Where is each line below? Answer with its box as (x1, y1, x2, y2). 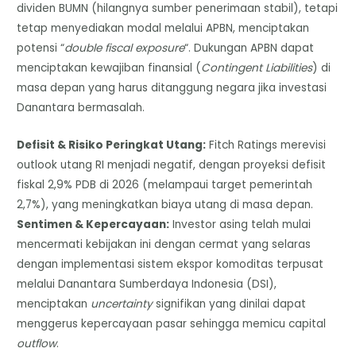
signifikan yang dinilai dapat (153, 296, 307, 312)
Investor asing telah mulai (169, 217, 311, 233)
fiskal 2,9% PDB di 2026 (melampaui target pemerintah (17, 177, 313, 193)
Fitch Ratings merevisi (206, 137, 327, 153)
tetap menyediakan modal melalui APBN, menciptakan (17, 21, 310, 37)
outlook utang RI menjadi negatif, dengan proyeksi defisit (17, 157, 327, 173)
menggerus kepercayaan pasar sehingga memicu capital (17, 316, 327, 332)
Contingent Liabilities (201, 60, 313, 76)
